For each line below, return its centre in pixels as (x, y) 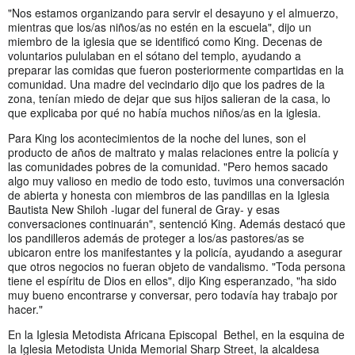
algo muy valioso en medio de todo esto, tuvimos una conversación (176, 180)
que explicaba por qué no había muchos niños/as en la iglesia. (164, 112)
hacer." (25, 309)
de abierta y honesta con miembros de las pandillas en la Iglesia (169, 195)
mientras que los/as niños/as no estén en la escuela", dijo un (160, 27)
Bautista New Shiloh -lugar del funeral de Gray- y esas (144, 209)
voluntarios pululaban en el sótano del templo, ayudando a (155, 55)
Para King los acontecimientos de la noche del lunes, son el (157, 137)
